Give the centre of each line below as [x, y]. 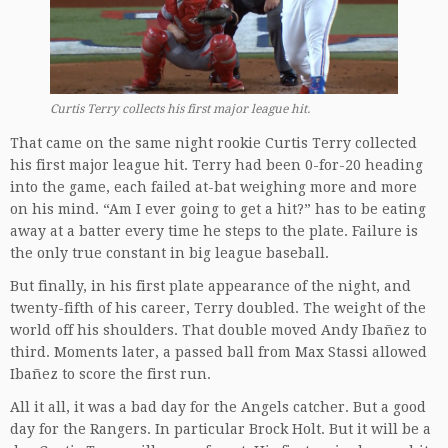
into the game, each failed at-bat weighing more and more [213, 186]
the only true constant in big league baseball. [169, 252]
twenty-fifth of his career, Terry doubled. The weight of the [218, 307]
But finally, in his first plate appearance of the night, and [210, 285]
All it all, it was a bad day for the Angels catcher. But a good [218, 406]
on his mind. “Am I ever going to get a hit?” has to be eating [218, 208]
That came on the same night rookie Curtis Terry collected [213, 142]
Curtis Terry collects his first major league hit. [180, 108]
